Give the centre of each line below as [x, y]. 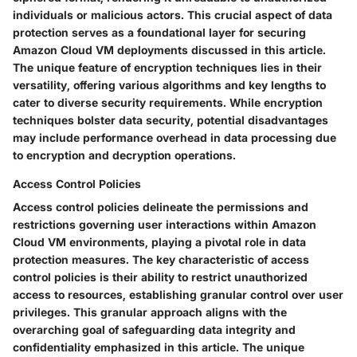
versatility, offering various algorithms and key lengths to [169, 85]
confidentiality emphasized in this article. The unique [159, 347]
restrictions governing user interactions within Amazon [165, 225]
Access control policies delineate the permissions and [161, 207]
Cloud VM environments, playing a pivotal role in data [159, 242]
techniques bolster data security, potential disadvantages [171, 120]
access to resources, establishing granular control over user [178, 295]
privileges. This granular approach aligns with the [150, 312]
